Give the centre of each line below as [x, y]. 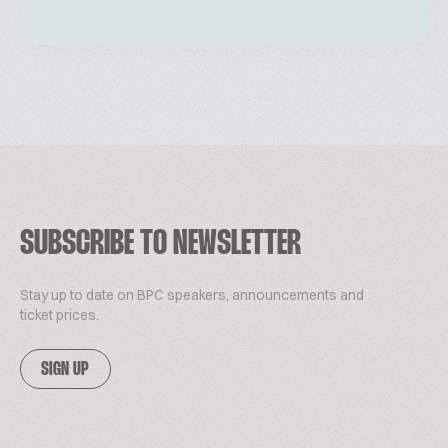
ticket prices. [59, 315]
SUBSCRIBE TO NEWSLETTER [160, 244]
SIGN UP [65, 370]
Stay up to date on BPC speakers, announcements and [192, 295]
